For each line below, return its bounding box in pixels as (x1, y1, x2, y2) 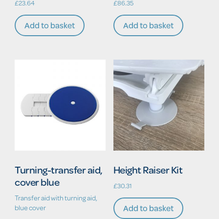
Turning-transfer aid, (15, 162, 103, 177)
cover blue (15, 174, 59, 189)
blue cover (15, 202, 46, 213)
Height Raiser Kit (113, 162, 183, 177)
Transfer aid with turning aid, (15, 193, 97, 203)
